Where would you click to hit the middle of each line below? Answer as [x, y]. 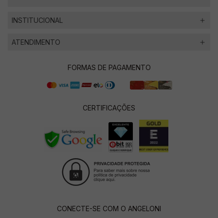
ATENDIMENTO [36, 42]
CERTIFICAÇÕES [109, 108]
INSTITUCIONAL [37, 20]
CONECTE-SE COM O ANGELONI [109, 209]
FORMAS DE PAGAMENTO [109, 67]
